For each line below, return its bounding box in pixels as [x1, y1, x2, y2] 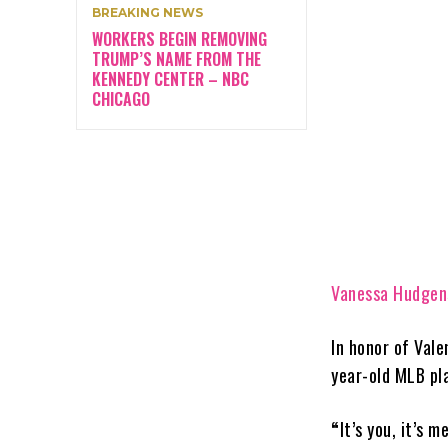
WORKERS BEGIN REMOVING [92, 26, 267, 51]
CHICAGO [92, 86, 150, 111]
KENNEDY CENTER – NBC [92, 66, 249, 91]
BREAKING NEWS [92, 4, 203, 20]
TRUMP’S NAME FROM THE [92, 46, 261, 71]
